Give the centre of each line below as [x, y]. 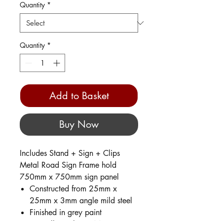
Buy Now [79, 125]
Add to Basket [79, 96]
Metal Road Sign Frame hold [68, 165]
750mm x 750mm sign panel [69, 177]
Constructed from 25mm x [73, 189]
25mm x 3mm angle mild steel [81, 201]
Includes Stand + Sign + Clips [70, 153]
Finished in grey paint [66, 213]
